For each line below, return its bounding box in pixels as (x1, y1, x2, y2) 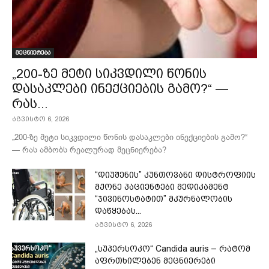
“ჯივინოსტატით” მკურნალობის (95, 194, 233, 204)
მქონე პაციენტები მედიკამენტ (95, 182, 229, 192)
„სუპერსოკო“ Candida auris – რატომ (95, 244, 251, 254)
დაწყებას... (95, 206, 142, 216)
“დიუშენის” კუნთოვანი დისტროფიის (95, 170, 256, 180)
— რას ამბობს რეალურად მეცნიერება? (12, 145, 166, 156)
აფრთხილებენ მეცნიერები (95, 256, 216, 266)
